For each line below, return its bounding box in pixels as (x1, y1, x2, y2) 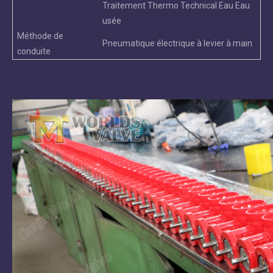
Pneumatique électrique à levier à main (102, 38, 252, 49)
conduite (17, 46, 51, 57)
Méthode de (17, 31, 63, 41)
